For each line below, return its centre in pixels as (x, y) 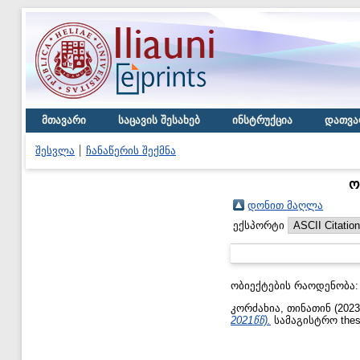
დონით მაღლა (285, 205)
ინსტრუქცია (262, 120)
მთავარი (64, 120)
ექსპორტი (260, 225)
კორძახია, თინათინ (281, 308)
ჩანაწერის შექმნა (131, 151)
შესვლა (55, 151)
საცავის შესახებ (159, 120)
